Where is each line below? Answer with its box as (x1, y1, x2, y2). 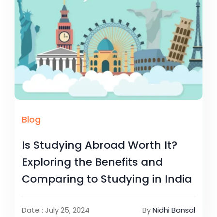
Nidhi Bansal (153, 204, 195, 215)
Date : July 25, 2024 (22, 204, 90, 215)
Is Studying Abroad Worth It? (22, 137, 177, 153)
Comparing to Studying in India (22, 171, 192, 186)
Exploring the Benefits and (22, 154, 163, 170)
